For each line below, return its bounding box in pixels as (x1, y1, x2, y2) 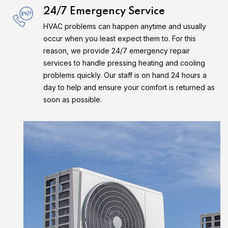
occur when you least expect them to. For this (43, 34, 196, 43)
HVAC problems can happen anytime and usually (43, 22, 206, 31)
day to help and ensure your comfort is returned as (43, 83, 215, 92)
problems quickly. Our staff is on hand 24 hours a (43, 71, 207, 79)
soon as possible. (43, 95, 102, 104)
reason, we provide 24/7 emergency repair (43, 46, 190, 55)
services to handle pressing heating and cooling (43, 59, 205, 67)
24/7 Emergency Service (43, 7, 165, 17)
